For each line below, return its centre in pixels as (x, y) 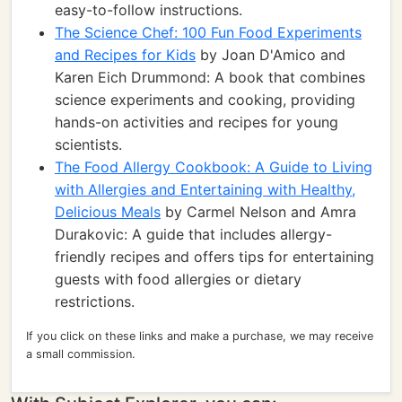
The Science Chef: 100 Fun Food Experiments (208, 32)
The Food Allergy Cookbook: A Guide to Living (214, 167)
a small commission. (81, 354)
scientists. (88, 144)
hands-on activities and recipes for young (197, 122)
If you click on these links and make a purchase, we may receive (200, 336)
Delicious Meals (108, 212)
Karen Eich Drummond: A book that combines (210, 77)
